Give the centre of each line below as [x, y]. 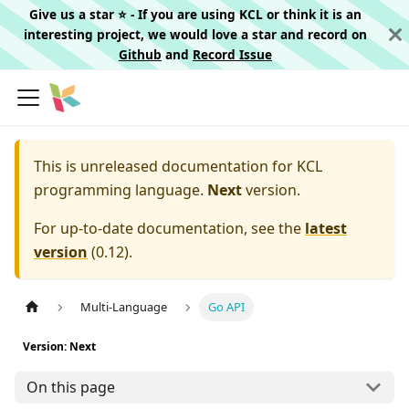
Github [140, 54]
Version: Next [59, 347]
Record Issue [232, 54]
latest [326, 228]
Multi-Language [124, 307]
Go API [226, 307]
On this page [70, 388]
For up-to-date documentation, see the [169, 228]
